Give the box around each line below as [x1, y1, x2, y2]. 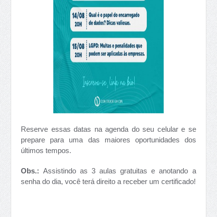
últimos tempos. [21, 146, 72, 155]
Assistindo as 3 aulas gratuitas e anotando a [39, 167, 196, 175]
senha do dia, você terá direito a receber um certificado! [21, 177, 196, 186]
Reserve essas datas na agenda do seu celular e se [21, 125, 196, 133]
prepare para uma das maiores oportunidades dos [21, 136, 196, 144]
